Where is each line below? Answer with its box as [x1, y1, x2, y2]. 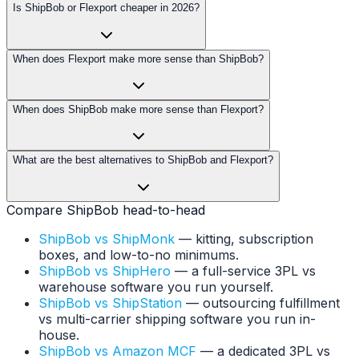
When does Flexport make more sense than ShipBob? [13, 52, 264, 65]
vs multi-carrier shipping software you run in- [38, 310, 316, 327]
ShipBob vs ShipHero [38, 262, 171, 279]
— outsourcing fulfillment [182, 294, 340, 311]
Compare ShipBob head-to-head [6, 201, 205, 218]
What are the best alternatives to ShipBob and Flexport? [13, 154, 273, 167]
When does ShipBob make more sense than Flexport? [13, 103, 264, 115]
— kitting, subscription [175, 230, 313, 247]
